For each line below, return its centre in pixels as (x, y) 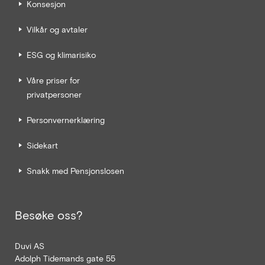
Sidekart (42, 145)
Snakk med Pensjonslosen (75, 170)
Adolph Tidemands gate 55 (65, 258)
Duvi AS (30, 245)
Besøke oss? (49, 214)
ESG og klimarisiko (61, 54)
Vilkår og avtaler (57, 29)
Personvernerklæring (66, 119)
